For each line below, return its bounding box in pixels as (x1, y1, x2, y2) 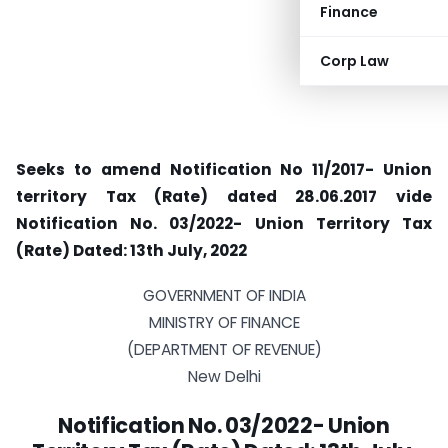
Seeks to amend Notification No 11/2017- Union (16, 159, 432, 180)
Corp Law (320, 51, 389, 71)
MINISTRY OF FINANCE (148, 311, 300, 333)
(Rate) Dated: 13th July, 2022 (16, 240, 247, 261)
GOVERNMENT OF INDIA (142, 284, 306, 306)
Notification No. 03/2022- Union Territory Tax (16, 213, 432, 234)
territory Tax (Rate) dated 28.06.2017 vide (16, 186, 432, 207)
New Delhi (187, 365, 261, 387)
